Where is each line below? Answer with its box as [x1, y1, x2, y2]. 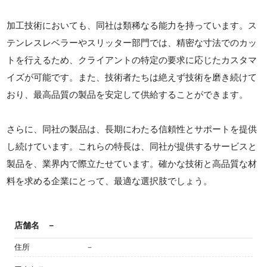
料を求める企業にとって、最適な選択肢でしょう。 [7, 175, 213, 186]
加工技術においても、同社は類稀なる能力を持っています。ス [7, 20, 257, 30]
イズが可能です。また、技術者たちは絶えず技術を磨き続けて [7, 72, 257, 82]
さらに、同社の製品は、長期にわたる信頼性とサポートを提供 [7, 123, 257, 134]
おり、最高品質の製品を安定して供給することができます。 [7, 89, 249, 100]
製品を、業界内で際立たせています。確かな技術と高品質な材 [7, 158, 257, 169]
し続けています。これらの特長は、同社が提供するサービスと [7, 141, 257, 151]
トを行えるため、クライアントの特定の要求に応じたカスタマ [7, 54, 257, 65]
